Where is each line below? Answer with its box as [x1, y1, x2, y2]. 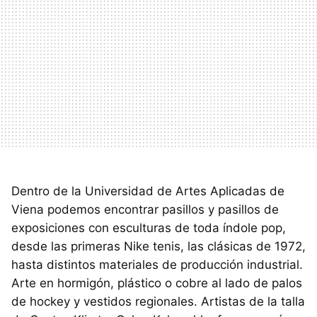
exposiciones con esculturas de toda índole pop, [11, 221, 286, 236]
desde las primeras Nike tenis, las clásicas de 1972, [11, 239, 306, 254]
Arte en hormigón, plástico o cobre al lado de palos [11, 276, 302, 291]
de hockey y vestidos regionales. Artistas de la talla [11, 294, 305, 309]
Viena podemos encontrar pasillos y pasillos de [11, 202, 279, 217]
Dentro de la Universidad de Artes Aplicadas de [11, 184, 284, 199]
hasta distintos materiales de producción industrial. [11, 258, 303, 272]
